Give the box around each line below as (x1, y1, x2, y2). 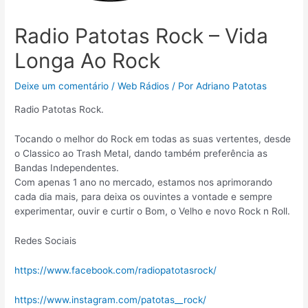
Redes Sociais (14, 234, 77, 246)
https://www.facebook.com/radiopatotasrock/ (14, 264, 217, 276)
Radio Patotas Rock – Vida (14, 23, 269, 49)
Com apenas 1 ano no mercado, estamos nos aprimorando (14, 176, 273, 188)
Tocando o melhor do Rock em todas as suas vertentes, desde (14, 133, 291, 144)
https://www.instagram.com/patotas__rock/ (14, 294, 207, 305)
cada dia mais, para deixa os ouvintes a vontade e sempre (14, 190, 273, 202)
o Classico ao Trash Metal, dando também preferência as (14, 147, 268, 159)
